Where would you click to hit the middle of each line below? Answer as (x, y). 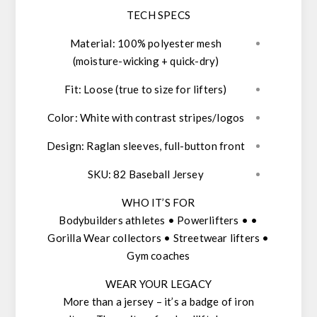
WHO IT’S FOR (158, 203)
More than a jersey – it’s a (126, 302)
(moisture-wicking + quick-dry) (146, 61)
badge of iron (222, 302)
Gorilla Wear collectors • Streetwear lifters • (158, 238)
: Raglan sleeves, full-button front (163, 146)
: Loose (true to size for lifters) (152, 90)
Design (64, 146)
